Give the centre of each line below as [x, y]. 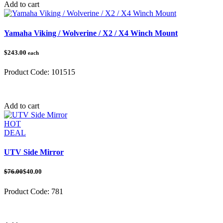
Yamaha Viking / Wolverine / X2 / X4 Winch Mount [91, 33]
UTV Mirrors [57, 208]
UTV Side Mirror [34, 152]
